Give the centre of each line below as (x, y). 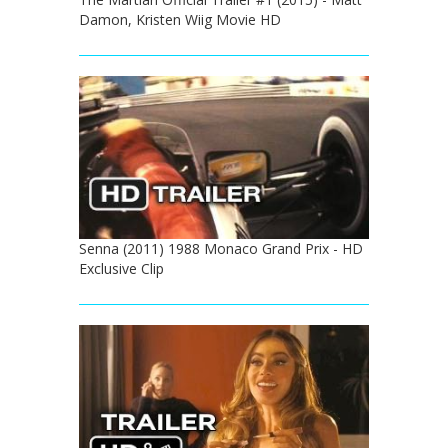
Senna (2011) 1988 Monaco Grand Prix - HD (221, 248)
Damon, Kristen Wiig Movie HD (180, 19)
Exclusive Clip (121, 268)
